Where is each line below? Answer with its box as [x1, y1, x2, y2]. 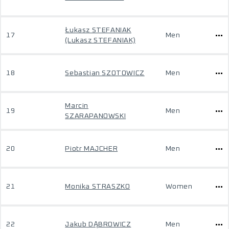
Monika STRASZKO [65, 183, 130, 190]
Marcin [65, 102, 88, 109]
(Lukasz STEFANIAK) [65, 37, 136, 44]
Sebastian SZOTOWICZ [65, 70, 145, 77]
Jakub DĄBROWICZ [65, 221, 131, 228]
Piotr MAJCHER [65, 145, 118, 152]
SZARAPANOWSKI [65, 112, 126, 120]
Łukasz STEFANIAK [65, 27, 131, 34]
